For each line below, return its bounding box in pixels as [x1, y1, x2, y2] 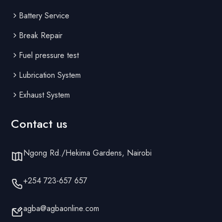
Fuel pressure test [19, 49, 79, 61]
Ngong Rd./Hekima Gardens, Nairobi [23, 147, 152, 159]
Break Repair [19, 29, 63, 41]
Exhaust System [19, 89, 70, 101]
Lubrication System [19, 69, 81, 81]
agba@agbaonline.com [23, 202, 100, 214]
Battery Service [19, 9, 70, 21]
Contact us [11, 114, 68, 132]
